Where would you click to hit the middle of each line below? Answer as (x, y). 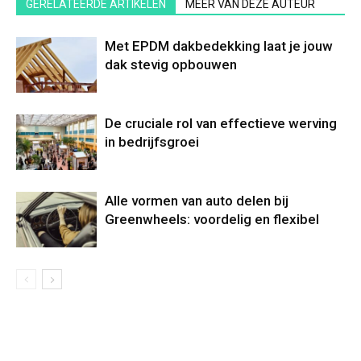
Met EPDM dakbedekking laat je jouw (219, 46)
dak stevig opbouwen (171, 65)
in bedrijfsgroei (152, 142)
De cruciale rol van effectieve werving (221, 124)
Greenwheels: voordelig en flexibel (212, 220)
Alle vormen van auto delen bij (197, 201)
